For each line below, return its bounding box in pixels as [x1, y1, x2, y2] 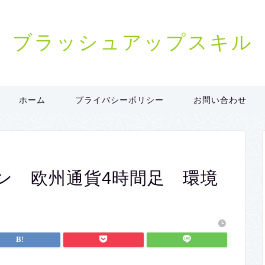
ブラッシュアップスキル [12, 30, 253, 54]
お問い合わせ [193, 95, 247, 105]
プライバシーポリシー [75, 95, 164, 105]
